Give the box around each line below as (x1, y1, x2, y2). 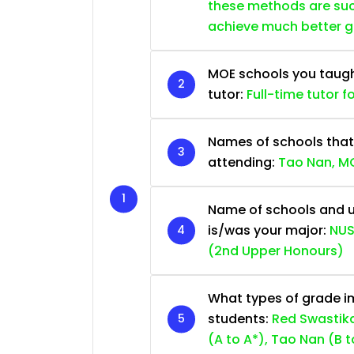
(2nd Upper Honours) (208, 241, 344, 260)
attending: (208, 153, 278, 171)
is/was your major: (208, 220, 330, 239)
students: (208, 309, 272, 328)
